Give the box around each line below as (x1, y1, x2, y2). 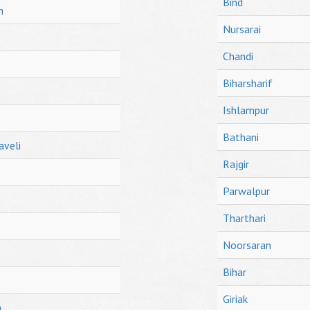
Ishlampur (223, 103, 269, 117)
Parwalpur (223, 184, 270, 198)
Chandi (223, 49, 253, 63)
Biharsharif (223, 76, 273, 90)
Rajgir (223, 157, 249, 171)
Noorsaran (223, 238, 271, 252)
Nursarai (223, 22, 261, 36)
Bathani (223, 130, 259, 144)
